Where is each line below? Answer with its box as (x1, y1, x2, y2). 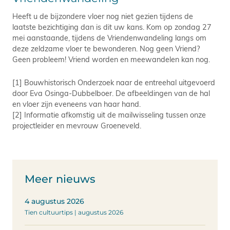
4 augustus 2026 (25, 196, 84, 206)
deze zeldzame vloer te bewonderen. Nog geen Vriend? (12, 43, 200, 53)
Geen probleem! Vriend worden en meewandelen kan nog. (12, 53, 210, 64)
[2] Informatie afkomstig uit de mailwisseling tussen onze (12, 109, 206, 120)
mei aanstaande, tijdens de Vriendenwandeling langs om (12, 32, 206, 43)
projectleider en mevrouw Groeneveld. (12, 120, 141, 130)
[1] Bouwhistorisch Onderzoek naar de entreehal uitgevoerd (12, 76, 215, 87)
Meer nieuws (25, 172, 95, 185)
